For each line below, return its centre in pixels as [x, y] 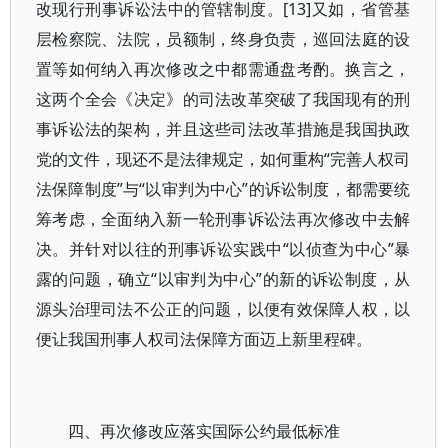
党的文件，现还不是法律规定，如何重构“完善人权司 [223, 159]
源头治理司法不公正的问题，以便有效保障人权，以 [223, 309]
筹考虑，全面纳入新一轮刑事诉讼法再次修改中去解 [223, 219]
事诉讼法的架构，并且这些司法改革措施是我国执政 [223, 129]
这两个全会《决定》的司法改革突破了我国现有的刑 [223, 99]
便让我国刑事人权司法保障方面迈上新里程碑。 [204, 339]
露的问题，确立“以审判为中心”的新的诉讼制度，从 [223, 279]
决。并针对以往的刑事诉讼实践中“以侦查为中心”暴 [223, 249]
